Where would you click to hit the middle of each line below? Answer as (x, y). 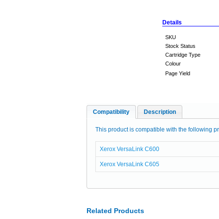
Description (160, 112)
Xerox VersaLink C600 (129, 149)
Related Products (115, 211)
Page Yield (178, 73)
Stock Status (180, 46)
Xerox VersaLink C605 (129, 164)
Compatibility (111, 112)
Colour (173, 64)
